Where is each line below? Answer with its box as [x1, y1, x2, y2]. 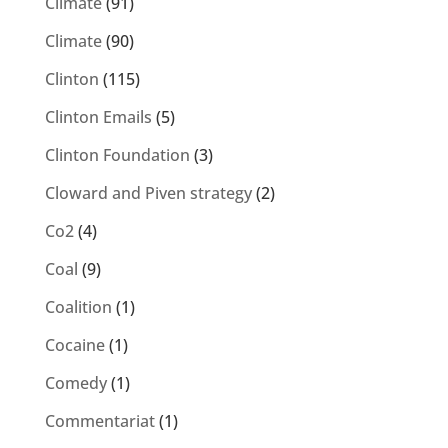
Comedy [44, 372, 107, 395]
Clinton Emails [44, 106, 152, 129]
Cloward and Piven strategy [44, 182, 252, 205]
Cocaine [44, 334, 105, 357]
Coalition [44, 296, 112, 319]
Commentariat [44, 410, 155, 433]
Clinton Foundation [44, 144, 190, 167]
